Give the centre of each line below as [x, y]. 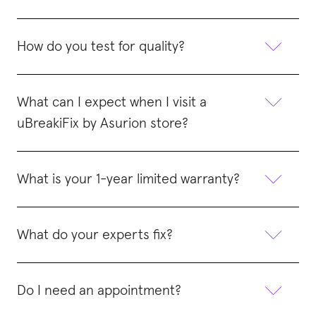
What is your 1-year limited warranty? [128, 179]
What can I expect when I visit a [112, 102]
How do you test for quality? [101, 46]
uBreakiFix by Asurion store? [103, 123]
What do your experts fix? [95, 235]
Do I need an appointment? [99, 290]
